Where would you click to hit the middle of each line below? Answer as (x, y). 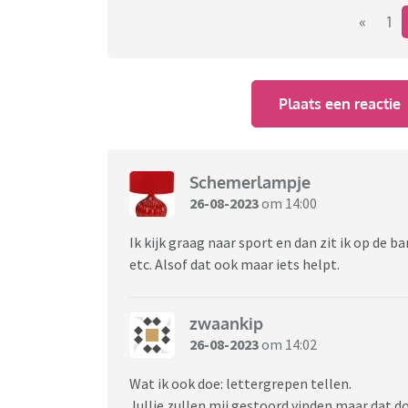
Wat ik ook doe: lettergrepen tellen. (242, 383)
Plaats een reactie (340, 103)
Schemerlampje (250, 183)
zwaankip (226, 324)
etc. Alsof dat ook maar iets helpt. (235, 264)
